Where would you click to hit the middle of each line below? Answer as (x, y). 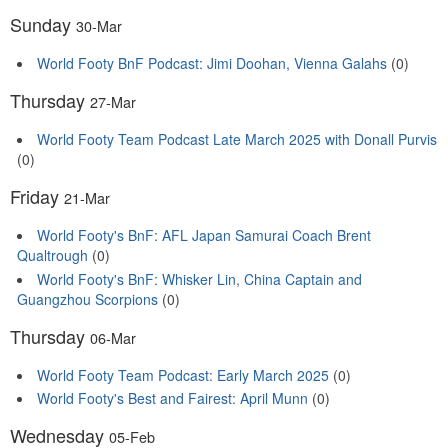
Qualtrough (52, 255)
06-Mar (113, 337)
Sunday (43, 24)
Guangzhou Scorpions (87, 298)
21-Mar (87, 198)
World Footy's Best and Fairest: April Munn (172, 398)
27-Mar (113, 102)
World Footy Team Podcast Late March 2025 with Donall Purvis (237, 139)
